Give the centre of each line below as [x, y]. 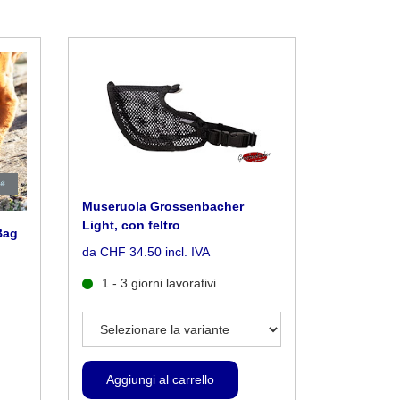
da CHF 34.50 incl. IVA [146, 252]
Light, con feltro [131, 225]
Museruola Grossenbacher [163, 207]
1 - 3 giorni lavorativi [159, 283]
